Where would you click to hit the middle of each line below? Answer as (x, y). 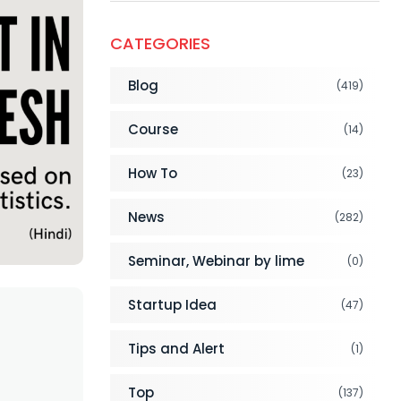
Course (153, 129)
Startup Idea (172, 305)
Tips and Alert (176, 349)
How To (152, 173)
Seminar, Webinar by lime (216, 261)
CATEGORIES (160, 43)
